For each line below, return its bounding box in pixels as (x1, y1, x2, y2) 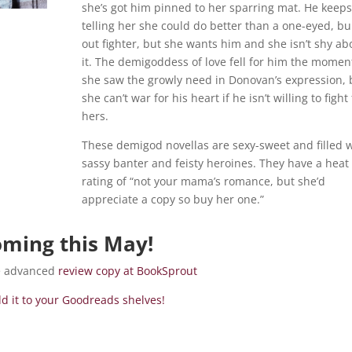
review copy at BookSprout (58, 262, 198, 278)
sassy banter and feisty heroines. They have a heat (81, 156, 349, 171)
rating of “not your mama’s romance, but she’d (81, 174, 325, 189)
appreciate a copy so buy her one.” (81, 192, 270, 207)
